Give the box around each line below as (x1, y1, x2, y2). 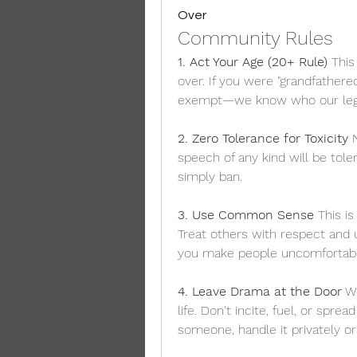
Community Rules (178, 27, 333, 49)
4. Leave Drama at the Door (178, 284, 342, 299)
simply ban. (178, 169, 242, 184)
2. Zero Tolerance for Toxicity (178, 131, 348, 146)
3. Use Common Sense (178, 207, 314, 222)
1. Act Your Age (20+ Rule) (178, 54, 328, 69)
